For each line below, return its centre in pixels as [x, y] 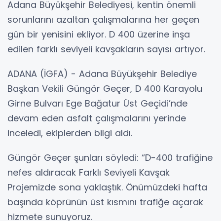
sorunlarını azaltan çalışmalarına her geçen [103, 19]
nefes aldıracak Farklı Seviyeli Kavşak [89, 172]
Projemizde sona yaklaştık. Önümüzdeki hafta [107, 187]
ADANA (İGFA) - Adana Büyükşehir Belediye [102, 74]
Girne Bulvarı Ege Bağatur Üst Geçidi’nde [97, 103]
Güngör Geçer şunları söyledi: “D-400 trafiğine [110, 157]
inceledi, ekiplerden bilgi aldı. [70, 133]
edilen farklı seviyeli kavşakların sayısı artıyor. [106, 49]
